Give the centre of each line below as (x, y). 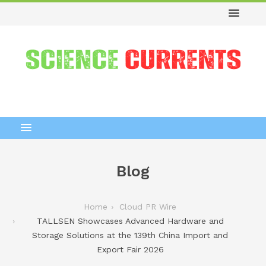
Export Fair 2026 (130, 249)
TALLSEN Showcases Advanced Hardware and (130, 221)
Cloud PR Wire (148, 206)
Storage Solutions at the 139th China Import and (130, 235)
